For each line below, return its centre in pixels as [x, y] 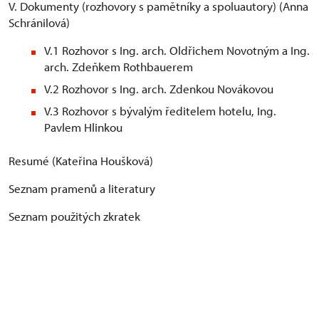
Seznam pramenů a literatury [82, 189]
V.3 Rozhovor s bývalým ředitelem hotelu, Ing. [160, 111]
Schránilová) [39, 23]
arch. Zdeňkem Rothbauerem [119, 67]
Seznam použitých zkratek [74, 216]
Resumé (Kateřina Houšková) [81, 161]
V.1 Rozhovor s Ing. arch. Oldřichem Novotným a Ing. [177, 51]
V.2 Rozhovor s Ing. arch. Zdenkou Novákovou [159, 89]
